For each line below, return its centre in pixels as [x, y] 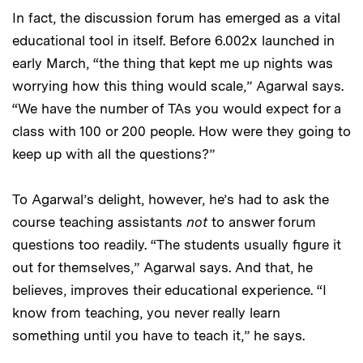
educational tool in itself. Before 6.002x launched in [173, 41]
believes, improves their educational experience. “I [169, 290]
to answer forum [262, 222]
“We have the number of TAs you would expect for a [177, 109]
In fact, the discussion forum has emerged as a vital [176, 18]
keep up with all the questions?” [113, 154]
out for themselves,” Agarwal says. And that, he [162, 268]
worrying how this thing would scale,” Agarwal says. [178, 86]
